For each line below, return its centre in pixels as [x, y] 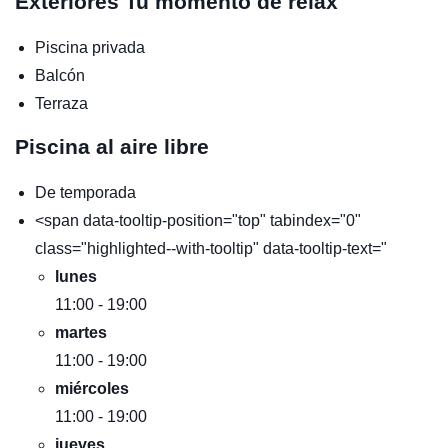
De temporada [85, 192]
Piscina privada [90, 47]
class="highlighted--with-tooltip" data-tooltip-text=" [211, 248]
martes [81, 332]
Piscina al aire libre [112, 146]
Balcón [60, 75]
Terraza [61, 103]
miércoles [92, 388]
